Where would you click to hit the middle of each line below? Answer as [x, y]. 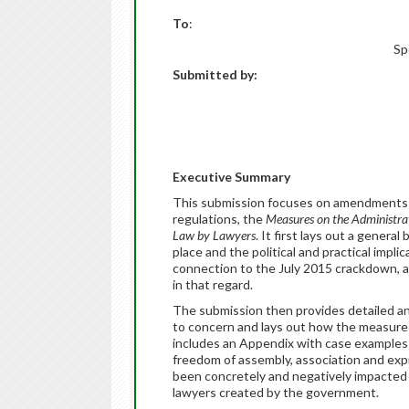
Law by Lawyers [214, 235]
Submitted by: [215, 74]
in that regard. [213, 284]
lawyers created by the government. [276, 392]
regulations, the [219, 219]
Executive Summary [231, 177]
